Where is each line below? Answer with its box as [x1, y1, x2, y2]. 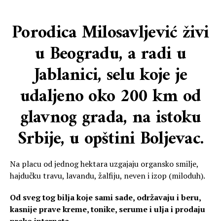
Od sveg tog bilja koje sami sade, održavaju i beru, [10, 191, 201, 203]
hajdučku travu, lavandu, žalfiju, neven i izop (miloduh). [10, 170, 205, 181]
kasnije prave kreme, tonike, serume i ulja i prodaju [10, 203, 205, 215]
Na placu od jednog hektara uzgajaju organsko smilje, [10, 158, 198, 169]
